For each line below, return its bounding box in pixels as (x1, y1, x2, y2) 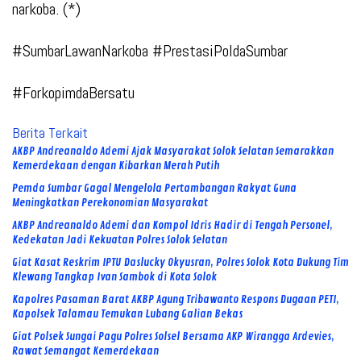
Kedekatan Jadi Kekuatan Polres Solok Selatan (12, 233, 227, 247)
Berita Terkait (12, 123, 88, 143)
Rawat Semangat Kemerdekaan (12, 344, 159, 359)
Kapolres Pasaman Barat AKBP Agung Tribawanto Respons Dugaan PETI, (12, 293, 339, 307)
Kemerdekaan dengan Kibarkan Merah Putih (12, 159, 219, 173)
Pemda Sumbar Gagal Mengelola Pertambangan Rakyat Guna (12, 181, 297, 196)
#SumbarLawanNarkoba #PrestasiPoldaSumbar (12, 40, 288, 62)
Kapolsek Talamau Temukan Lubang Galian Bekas (12, 307, 243, 322)
